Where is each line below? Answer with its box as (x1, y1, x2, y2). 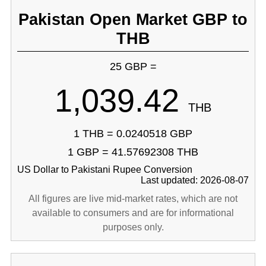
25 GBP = (109, 61, 157, 72)
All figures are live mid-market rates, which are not (28, 194, 237, 204)
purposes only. (102, 222, 164, 232)
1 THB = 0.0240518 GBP (74, 128, 192, 140)
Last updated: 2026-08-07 (141, 175, 249, 185)
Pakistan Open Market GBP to (18, 10, 248, 28)
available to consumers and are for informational (32, 208, 234, 218)
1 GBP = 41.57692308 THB (68, 146, 198, 158)
